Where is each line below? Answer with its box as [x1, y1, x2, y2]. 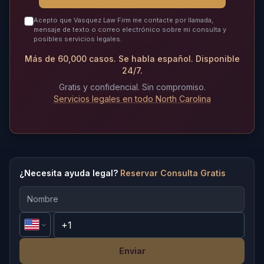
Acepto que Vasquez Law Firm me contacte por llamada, [34, 15, 213, 24]
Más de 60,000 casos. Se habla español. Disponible [24, 53, 240, 64]
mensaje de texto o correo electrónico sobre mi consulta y [34, 25, 226, 34]
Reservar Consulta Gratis [120, 167, 226, 178]
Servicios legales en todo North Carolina [53, 93, 211, 104]
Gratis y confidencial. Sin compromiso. [58, 81, 206, 92]
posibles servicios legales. [34, 34, 122, 43]
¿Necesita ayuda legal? [19, 167, 118, 178]
